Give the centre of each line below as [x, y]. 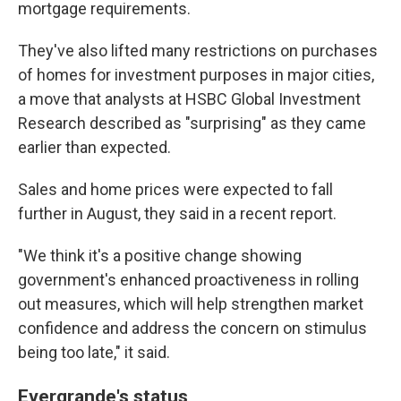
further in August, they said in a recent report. [177, 213]
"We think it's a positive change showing [160, 256]
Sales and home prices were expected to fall [175, 189]
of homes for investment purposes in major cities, [196, 75]
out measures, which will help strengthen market [191, 304]
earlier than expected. [94, 147]
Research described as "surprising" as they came [192, 123]
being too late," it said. [94, 352]
